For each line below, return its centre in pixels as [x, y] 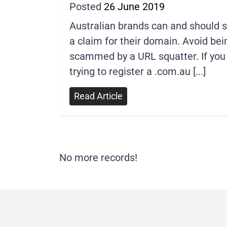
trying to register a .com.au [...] [138, 71]
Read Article [98, 96]
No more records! [98, 158]
